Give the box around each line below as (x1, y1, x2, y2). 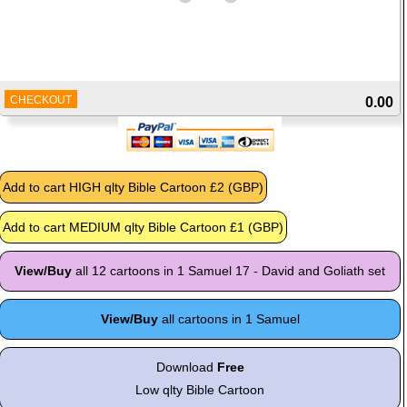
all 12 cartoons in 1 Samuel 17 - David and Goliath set (72, 263, 386, 278)
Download (155, 359, 217, 374)
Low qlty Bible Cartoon (135, 382, 265, 397)
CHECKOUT (10, 93, 72, 106)
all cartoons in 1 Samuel (157, 311, 300, 326)
